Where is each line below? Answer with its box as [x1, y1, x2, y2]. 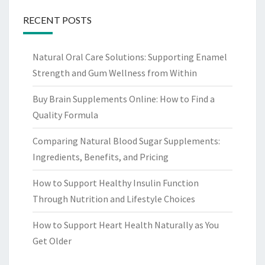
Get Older [33, 235, 72, 247]
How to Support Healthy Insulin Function [33, 177, 199, 189]
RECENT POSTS [23, 14, 92, 26]
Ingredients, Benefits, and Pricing [33, 151, 169, 163]
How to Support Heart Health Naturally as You [33, 219, 219, 231]
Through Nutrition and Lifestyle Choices [33, 193, 195, 205]
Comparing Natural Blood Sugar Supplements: [33, 135, 220, 147]
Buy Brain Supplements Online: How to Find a [33, 93, 215, 105]
